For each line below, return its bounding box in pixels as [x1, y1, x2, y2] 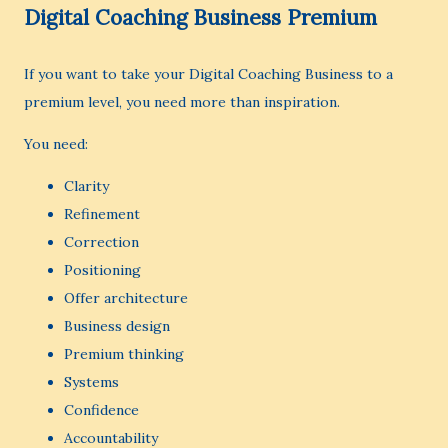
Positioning [64, 261, 141, 279]
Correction [64, 233, 139, 251]
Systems [64, 373, 119, 391]
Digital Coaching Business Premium [24, 4, 377, 31]
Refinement [64, 205, 140, 223]
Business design [64, 317, 170, 335]
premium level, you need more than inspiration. [24, 93, 340, 111]
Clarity [64, 177, 109, 195]
